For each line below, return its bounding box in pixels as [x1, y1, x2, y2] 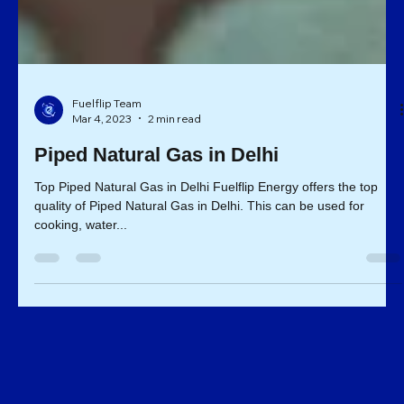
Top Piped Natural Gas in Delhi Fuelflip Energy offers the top [34, 222, 378, 237]
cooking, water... [34, 260, 127, 275]
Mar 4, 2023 [72, 154, 132, 169]
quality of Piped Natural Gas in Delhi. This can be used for [34, 241, 364, 256]
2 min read [148, 154, 201, 169]
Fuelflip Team [72, 139, 142, 153]
